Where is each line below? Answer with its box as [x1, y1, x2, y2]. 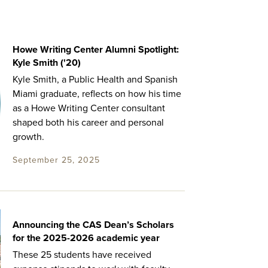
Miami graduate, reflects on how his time [12, 88, 181, 100]
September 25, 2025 [12, 155, 100, 165]
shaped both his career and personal [12, 117, 164, 129]
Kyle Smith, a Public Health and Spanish [12, 74, 178, 86]
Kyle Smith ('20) [12, 57, 81, 69]
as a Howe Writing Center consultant [12, 102, 165, 114]
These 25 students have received [12, 249, 151, 261]
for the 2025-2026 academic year [12, 232, 160, 245]
